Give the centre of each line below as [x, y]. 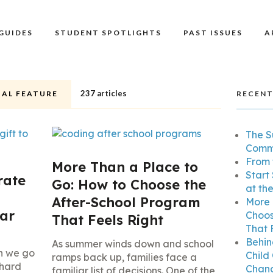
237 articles [104, 93]
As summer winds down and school [133, 244]
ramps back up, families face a [124, 257]
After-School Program [126, 202]
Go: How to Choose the [129, 185]
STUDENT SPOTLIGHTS [108, 33]
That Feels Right [107, 220]
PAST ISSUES [213, 33]
